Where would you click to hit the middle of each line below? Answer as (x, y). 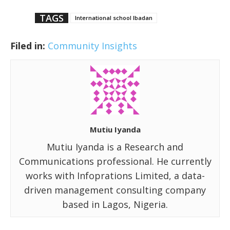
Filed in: (28, 46)
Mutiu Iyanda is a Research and (115, 147)
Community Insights (92, 46)
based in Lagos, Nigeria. (115, 205)
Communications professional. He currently (115, 161)
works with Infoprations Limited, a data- (115, 176)
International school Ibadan (114, 18)
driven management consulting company (115, 190)
